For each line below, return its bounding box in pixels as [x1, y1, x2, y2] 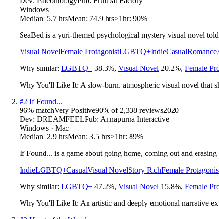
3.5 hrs [89, 132, 110, 141]
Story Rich [128, 165, 161, 174]
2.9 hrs [47, 132, 68, 141]
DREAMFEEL [37, 114, 85, 123]
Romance [187, 47, 217, 56]
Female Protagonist [60, 47, 119, 56]
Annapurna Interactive [100, 114, 169, 123]
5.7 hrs [47, 14, 68, 22]
